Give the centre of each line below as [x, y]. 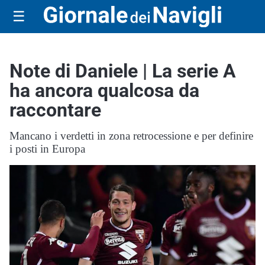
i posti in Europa [47, 149]
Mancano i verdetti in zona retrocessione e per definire [131, 136]
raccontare [55, 110]
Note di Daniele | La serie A [123, 71]
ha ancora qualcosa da [104, 91]
